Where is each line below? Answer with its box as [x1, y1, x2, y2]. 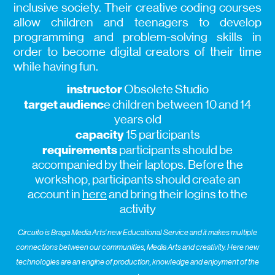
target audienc [24, 97, 104, 112]
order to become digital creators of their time [14, 45, 261, 60]
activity [119, 202, 156, 217]
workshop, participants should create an [34, 172, 241, 187]
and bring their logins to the [107, 187, 247, 202]
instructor [66, 82, 122, 97]
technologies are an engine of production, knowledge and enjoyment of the [16, 257, 259, 267]
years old [114, 112, 161, 127]
